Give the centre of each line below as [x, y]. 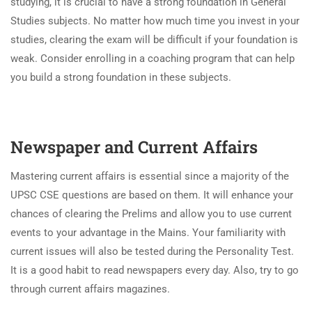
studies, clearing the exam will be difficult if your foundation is [154, 39]
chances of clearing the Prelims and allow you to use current [151, 213]
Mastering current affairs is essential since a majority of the [150, 176]
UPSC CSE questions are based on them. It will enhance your [152, 195]
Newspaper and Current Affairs [134, 147]
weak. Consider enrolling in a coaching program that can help [153, 58]
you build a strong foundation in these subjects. [121, 77]
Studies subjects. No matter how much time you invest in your [155, 21]
